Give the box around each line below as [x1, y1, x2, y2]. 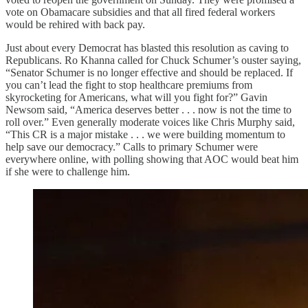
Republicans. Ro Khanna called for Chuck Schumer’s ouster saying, [5, 54, 301, 66]
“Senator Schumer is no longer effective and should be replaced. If [5, 66, 293, 78]
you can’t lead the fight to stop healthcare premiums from [5, 78, 252, 91]
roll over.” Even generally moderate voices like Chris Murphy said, [5, 115, 295, 128]
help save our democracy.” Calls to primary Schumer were [5, 140, 258, 153]
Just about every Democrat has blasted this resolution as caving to [5, 41, 289, 54]
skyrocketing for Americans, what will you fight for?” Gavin [5, 91, 267, 103]
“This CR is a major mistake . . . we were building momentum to [5, 128, 285, 140]
